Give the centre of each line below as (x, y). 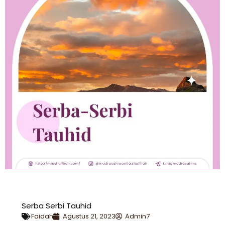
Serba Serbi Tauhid (57, 206)
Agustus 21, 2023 (89, 216)
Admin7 (137, 216)
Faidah (42, 216)
